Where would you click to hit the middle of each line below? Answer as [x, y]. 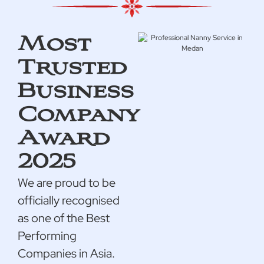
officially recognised [69, 201]
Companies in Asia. [66, 254]
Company [79, 115]
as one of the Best [64, 218]
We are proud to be [67, 183]
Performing [47, 236]
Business [76, 92]
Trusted [72, 68]
